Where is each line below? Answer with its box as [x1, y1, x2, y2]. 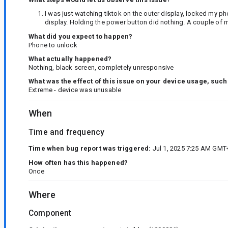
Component [28, 209, 72, 218]
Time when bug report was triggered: [28, 145, 151, 153]
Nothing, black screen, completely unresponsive [28, 63, 174, 71]
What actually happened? [28, 54, 112, 63]
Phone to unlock [28, 41, 77, 49]
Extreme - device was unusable [28, 86, 122, 94]
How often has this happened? [28, 158, 128, 166]
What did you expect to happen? [28, 32, 133, 40]
